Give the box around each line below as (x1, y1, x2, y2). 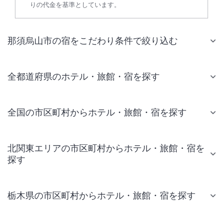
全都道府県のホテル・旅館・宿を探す (7, 71, 160, 82)
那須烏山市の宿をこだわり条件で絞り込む (7, 35, 178, 46)
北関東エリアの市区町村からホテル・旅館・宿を (7, 143, 205, 153)
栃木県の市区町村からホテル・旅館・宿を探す (7, 190, 196, 201)
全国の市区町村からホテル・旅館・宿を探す (7, 107, 187, 117)
